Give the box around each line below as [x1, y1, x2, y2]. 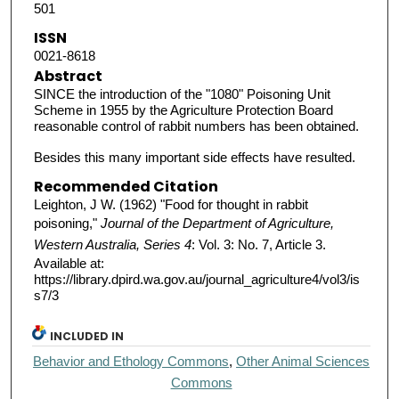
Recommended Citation [33, 176, 218, 198]
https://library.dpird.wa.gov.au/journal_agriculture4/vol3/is [33, 272, 360, 288]
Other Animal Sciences [236, 353, 370, 369]
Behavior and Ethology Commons [33, 353, 230, 369]
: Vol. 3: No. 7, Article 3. [191, 237, 326, 253]
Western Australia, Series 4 [33, 237, 191, 253]
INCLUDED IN [50, 328, 125, 344]
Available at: [33, 256, 104, 272]
